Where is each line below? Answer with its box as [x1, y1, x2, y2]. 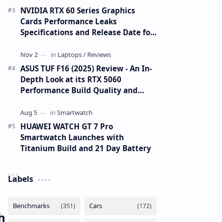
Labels [8, 173, 33, 184]
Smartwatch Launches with [20, 132, 124, 142]
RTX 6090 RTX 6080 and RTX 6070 [20, 38, 143, 48]
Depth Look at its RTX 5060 [20, 74, 121, 84]
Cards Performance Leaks [20, 16, 117, 26]
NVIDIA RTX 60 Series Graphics [20, 5, 135, 15]
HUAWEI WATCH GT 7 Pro [20, 121, 113, 131]
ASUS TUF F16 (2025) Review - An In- [20, 63, 152, 73]
